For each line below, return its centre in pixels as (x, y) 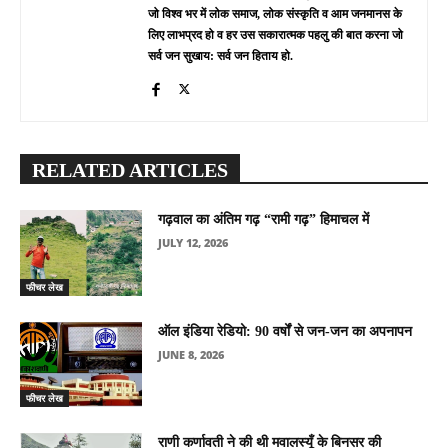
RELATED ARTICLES (130, 169)
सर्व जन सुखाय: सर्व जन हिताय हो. (220, 55)
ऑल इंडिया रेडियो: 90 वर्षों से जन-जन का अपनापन (285, 331)
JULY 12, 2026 (193, 242)
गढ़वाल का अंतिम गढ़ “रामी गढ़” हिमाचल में (264, 219)
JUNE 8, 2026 (191, 354)
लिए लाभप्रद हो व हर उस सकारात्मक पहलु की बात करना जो (275, 34)
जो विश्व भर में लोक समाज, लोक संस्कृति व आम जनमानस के (275, 13)
